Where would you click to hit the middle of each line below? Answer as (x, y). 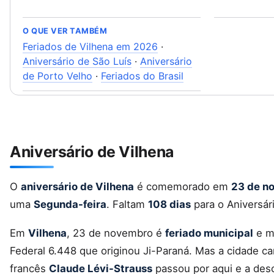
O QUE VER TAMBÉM (65, 31)
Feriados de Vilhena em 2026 (90, 46)
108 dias (169, 204)
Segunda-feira (70, 204)
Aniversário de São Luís (77, 61)
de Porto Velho (57, 76)
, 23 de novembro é (116, 233)
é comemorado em (183, 186)
